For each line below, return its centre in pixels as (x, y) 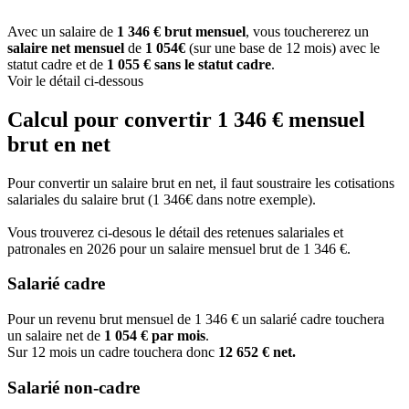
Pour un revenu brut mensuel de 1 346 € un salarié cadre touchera (196, 320)
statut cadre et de (57, 64)
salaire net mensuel (66, 47)
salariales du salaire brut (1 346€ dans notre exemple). (162, 199)
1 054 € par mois (155, 336)
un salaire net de (56, 336)
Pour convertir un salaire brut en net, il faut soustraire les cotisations (201, 183)
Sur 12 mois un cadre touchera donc (113, 352)
